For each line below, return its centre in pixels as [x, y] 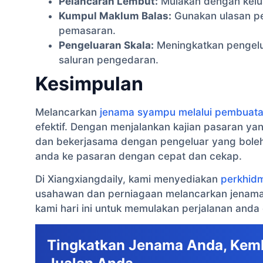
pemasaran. [87, 30]
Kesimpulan [89, 83]
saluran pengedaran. [109, 60]
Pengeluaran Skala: [106, 45]
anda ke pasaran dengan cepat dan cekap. [139, 156]
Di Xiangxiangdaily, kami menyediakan [128, 179]
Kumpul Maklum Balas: [115, 16]
